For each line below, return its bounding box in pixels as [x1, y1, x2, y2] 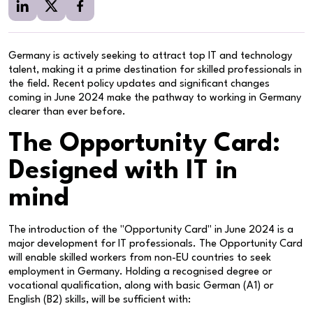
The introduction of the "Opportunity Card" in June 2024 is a [8, 224, 293, 235]
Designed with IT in [8, 158, 238, 184]
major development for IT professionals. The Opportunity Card [8, 238, 303, 249]
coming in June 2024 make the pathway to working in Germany [8, 92, 301, 103]
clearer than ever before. [8, 106, 126, 117]
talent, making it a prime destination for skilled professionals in [8, 64, 302, 75]
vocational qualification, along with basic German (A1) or [8, 280, 273, 291]
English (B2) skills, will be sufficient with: [8, 294, 191, 305]
